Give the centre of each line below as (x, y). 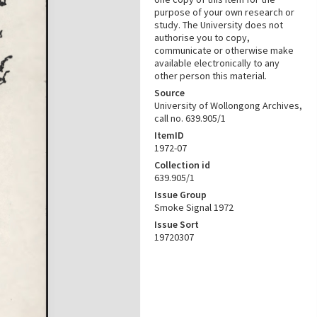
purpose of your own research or (224, 12)
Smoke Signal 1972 (194, 207)
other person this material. (211, 76)
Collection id (182, 165)
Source (169, 93)
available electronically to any (217, 63)
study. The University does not (219, 25)
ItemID (169, 135)
